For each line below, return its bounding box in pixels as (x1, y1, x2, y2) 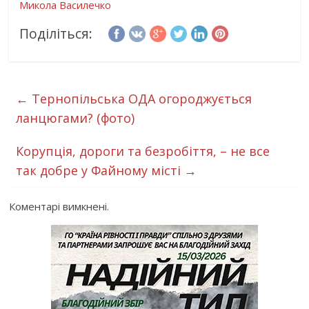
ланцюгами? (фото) (16, 110, 135, 126)
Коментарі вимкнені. (9, 199, 110, 213)
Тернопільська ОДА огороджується (28, 90, 252, 107)
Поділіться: (19, 24, 93, 43)
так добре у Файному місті (16, 162, 185, 179)
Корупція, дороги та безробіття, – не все (16, 143, 270, 159)
